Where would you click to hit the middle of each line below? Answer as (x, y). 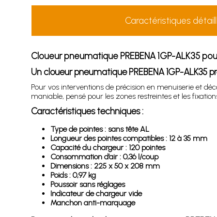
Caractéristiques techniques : (87, 111)
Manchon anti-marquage (93, 203)
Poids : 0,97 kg (73, 175)
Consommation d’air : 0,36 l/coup (104, 157)
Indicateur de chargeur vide (96, 194)
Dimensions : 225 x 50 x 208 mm (105, 166)
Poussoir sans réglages (87, 184)
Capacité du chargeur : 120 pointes (108, 147)
